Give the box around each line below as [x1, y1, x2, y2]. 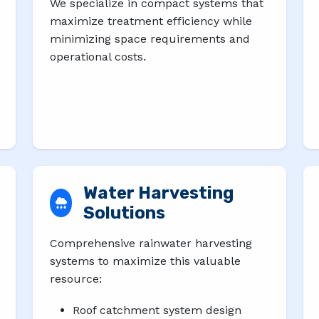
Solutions [83, 202, 166, 223]
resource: [50, 271, 102, 286]
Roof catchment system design [73, 303, 241, 318]
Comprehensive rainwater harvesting [50, 236, 252, 250]
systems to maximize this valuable [50, 253, 241, 268]
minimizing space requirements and [50, 31, 250, 46]
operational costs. [50, 49, 146, 63]
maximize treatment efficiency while [50, 14, 252, 28]
